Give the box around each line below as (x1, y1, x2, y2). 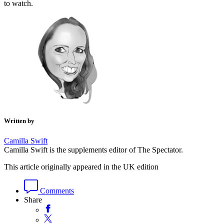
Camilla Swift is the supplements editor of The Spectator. (4, 145, 183, 154)
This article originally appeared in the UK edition (4, 162, 158, 171)
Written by (4, 117, 34, 125)
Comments (38, 186, 74, 195)
